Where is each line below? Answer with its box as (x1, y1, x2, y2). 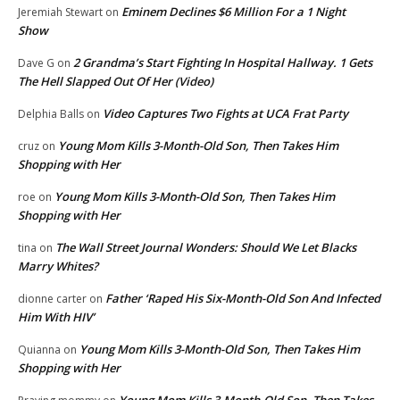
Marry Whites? (18, 257, 98, 274)
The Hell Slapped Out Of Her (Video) (18, 72, 213, 89)
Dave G (18, 54, 54, 71)
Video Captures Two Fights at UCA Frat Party (103, 104, 348, 121)
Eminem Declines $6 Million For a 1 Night (121, 3, 346, 20)
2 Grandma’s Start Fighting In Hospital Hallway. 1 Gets (73, 54, 372, 71)
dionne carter (18, 290, 87, 306)
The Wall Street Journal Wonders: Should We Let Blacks (55, 238, 356, 255)
